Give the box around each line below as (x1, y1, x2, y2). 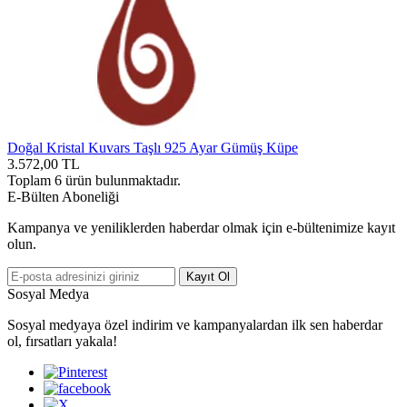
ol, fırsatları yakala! (7, 333, 117, 349)
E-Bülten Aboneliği (7, 188, 119, 204)
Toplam (7, 172, 55, 188)
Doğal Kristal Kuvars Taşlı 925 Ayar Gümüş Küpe (7, 139, 298, 155)
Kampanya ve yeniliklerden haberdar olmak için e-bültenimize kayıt (7, 219, 395, 235)
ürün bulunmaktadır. (62, 172, 181, 188)
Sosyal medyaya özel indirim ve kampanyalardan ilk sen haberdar (7, 316, 382, 333)
